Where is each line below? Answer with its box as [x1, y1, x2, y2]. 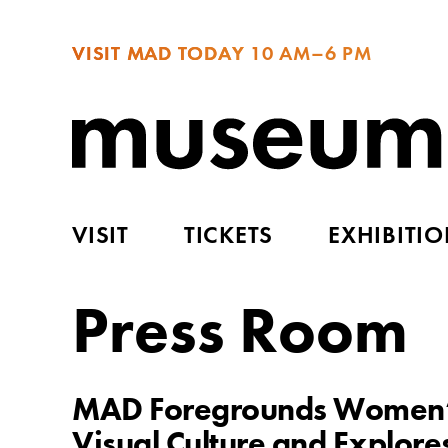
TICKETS [183, 224, 274, 249]
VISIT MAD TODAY [72, 45, 245, 65]
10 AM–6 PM [244, 45, 372, 65]
